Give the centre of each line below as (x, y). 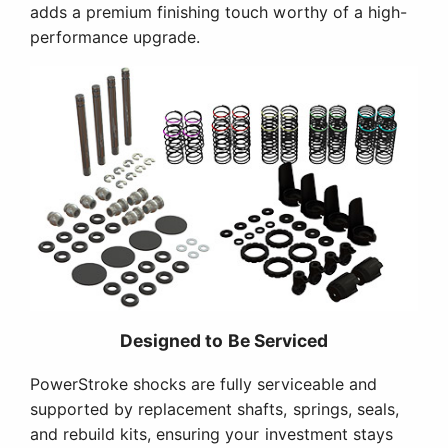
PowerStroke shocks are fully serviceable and (203, 384)
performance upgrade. (115, 37)
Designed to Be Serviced (224, 341)
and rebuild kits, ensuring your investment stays (211, 434)
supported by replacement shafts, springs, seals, (214, 409)
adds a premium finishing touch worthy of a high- (218, 12)
